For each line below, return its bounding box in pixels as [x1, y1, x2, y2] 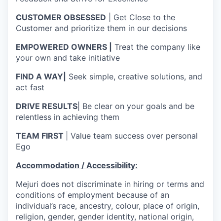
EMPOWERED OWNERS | [16, 42, 112, 52]
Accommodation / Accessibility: [16, 160, 138, 170]
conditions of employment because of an [16, 190, 169, 200]
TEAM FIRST [16, 131, 66, 141]
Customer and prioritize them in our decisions [16, 23, 187, 33]
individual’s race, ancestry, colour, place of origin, [16, 201, 199, 211]
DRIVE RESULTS [16, 101, 77, 111]
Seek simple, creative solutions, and [66, 72, 202, 81]
